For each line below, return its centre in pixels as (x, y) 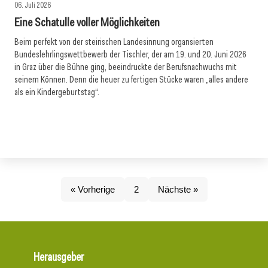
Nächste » (178, 189)
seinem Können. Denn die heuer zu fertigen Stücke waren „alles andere (131, 80)
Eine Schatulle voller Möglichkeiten (87, 22)
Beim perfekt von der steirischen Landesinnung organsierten (114, 42)
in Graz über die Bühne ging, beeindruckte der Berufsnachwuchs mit (126, 67)
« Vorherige (92, 189)
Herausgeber (59, 257)
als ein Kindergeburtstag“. (57, 92)
